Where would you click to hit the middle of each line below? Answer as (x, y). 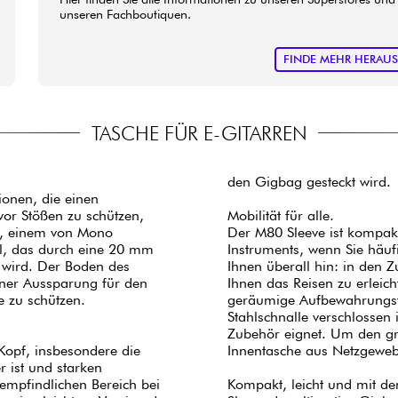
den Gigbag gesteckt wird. (310, 181)
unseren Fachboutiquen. (126, 13)
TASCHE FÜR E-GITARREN (199, 132)
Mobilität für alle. (281, 215)
